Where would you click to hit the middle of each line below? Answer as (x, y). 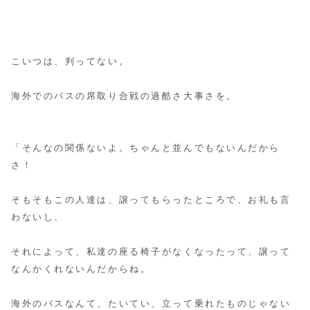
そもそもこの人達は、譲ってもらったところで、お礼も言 (151, 200)
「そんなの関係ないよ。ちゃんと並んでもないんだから (146, 148)
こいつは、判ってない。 (71, 61)
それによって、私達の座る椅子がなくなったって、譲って (151, 252)
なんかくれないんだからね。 (81, 270)
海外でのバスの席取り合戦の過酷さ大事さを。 (124, 96)
